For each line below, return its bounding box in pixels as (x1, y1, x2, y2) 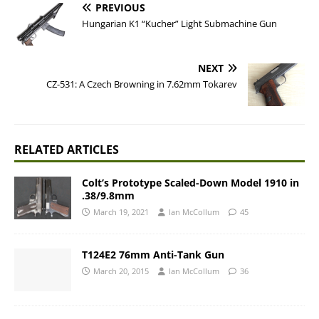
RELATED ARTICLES (14, 142, 119, 157)
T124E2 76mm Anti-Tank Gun (82, 248, 224, 262)
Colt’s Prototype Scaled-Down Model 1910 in (82, 176, 299, 189)
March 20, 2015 (93, 266, 149, 277)
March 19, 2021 (93, 206, 149, 217)
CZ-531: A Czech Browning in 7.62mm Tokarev (46, 78, 237, 90)
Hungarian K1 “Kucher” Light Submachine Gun (82, 17, 277, 30)
